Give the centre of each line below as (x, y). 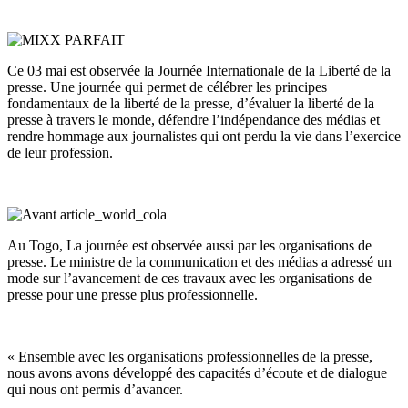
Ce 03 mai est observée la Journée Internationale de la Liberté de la (199, 70)
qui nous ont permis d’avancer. (95, 389)
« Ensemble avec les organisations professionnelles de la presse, (190, 356)
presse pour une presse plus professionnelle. (133, 294)
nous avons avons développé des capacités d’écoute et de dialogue (197, 372)
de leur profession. (60, 152)
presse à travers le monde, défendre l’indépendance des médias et (194, 119)
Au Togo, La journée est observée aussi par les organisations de (189, 245)
